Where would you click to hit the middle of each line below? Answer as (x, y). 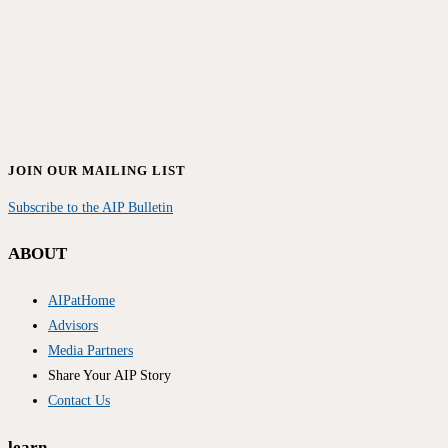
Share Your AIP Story (109, 375)
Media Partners (90, 350)
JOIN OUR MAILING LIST (97, 171)
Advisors (73, 325)
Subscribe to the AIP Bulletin (90, 207)
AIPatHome (81, 300)
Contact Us (79, 400)
